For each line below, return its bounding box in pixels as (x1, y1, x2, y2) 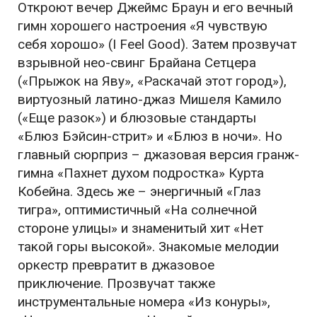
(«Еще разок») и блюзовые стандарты (18, 110, 256, 127)
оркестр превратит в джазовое (18, 257, 214, 274)
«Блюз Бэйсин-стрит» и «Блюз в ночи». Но (18, 128, 282, 145)
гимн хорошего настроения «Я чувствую (18, 18, 267, 35)
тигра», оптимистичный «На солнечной (18, 202, 257, 219)
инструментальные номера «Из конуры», (18, 294, 270, 311)
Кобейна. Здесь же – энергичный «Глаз (18, 183, 261, 200)
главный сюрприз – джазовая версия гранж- (18, 146, 299, 163)
